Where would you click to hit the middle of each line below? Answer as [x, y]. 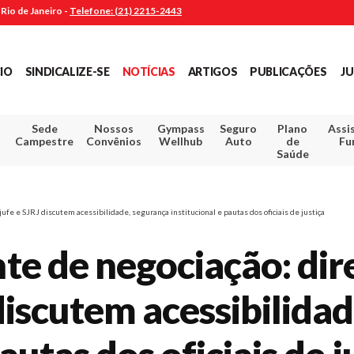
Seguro [239, 128]
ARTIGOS [213, 71]
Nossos [114, 128]
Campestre [45, 141]
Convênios [114, 141]
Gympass [181, 128]
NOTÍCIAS [149, 71]
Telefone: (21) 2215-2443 [126, 11]
